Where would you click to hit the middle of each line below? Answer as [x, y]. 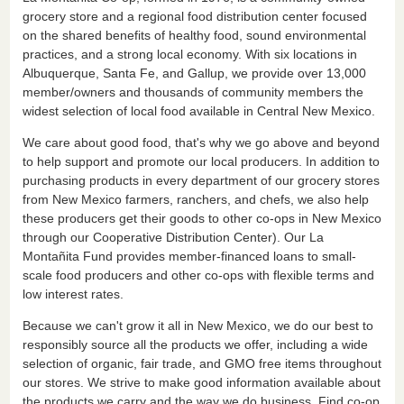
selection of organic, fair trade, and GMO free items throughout [202, 363]
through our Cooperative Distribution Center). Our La [173, 237]
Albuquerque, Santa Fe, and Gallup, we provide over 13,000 [194, 73]
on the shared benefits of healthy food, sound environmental [194, 35]
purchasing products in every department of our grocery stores [201, 180]
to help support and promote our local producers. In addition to [201, 161]
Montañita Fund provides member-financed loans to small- [189, 256]
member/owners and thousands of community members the [193, 92]
